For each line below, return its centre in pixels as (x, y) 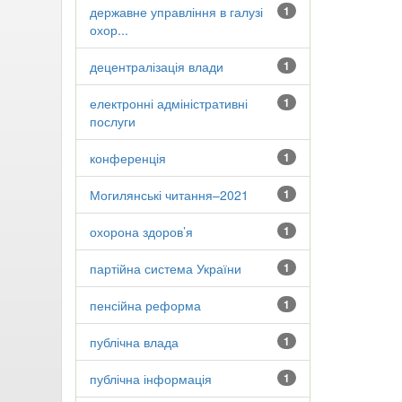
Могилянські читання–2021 (169, 195)
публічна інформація (150, 379)
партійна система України (165, 268)
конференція (127, 158)
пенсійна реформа (145, 305)
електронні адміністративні (168, 103)
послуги (112, 121)
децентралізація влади (156, 66)
